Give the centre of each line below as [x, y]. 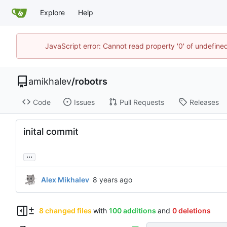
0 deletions [191, 211]
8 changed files [65, 211]
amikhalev [50, 81]
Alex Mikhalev [65, 179]
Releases [204, 102]
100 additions [132, 211]
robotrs [91, 81]
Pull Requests [142, 102]
